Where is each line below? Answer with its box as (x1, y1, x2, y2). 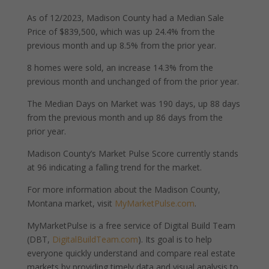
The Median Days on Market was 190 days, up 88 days (26, 98, 240, 109)
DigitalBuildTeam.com (52, 234, 138, 245)
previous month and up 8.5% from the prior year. (26, 40, 216, 51)
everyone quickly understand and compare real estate (26, 247, 235, 259)
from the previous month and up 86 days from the (26, 112, 223, 123)
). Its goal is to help (138, 234, 212, 245)
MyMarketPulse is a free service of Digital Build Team (26, 220, 235, 231)
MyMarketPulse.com (114, 198, 195, 209)
